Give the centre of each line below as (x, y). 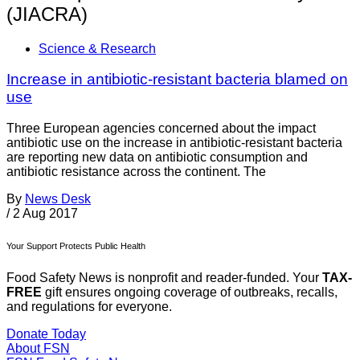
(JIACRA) (47, 14)
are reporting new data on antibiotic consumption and (157, 157)
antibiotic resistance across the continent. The (136, 172)
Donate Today (46, 334)
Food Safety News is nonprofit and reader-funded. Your (164, 278)
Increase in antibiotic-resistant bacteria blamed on (177, 80)
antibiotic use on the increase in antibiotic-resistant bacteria (174, 143)
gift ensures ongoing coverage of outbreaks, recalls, (190, 292)
